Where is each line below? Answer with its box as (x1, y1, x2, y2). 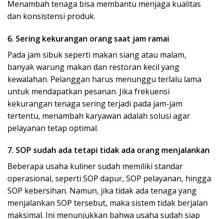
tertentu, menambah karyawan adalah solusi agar (7, 110, 190, 121)
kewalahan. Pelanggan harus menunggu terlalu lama (7, 73, 201, 85)
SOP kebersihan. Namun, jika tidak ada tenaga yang (7, 185, 197, 197)
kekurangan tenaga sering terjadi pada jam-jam (7, 98, 182, 109)
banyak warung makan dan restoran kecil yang (7, 61, 179, 72)
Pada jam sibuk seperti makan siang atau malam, (7, 49, 186, 60)
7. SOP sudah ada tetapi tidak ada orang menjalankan (7, 145, 210, 156)
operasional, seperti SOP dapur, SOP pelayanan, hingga (7, 173, 211, 184)
